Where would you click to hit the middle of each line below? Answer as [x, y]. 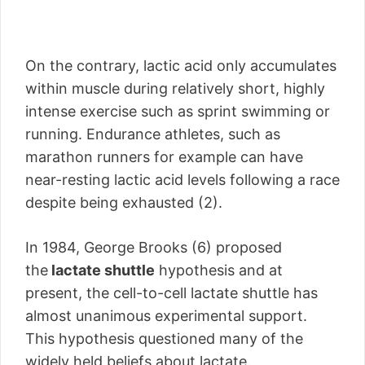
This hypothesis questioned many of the [164, 339]
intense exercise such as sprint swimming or [178, 111]
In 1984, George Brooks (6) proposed [154, 247]
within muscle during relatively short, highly [175, 88]
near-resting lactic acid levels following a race [182, 180]
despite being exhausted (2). [124, 202]
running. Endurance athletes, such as [153, 134]
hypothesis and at [219, 270]
